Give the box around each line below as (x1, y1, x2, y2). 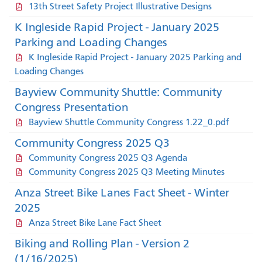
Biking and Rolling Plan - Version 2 (15, 236, 189, 250)
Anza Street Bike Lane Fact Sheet (28, 217, 161, 228)
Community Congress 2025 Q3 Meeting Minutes (28, 166, 225, 177)
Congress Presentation (15, 100, 128, 114)
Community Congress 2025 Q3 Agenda (28, 152, 187, 163)
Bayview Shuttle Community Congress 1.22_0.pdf (28, 116, 229, 127)
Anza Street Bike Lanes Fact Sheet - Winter (15, 185, 229, 199)
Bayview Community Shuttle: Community (15, 85, 222, 99)
